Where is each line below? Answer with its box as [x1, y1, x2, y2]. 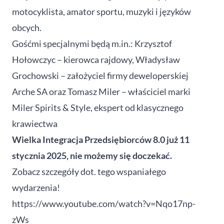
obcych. [12, 21, 41, 33]
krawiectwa [12, 117, 57, 129]
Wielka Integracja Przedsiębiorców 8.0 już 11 [12, 133, 189, 145]
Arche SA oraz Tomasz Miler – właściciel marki [12, 85, 190, 97]
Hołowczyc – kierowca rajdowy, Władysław [12, 53, 180, 65]
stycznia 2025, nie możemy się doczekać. [12, 149, 172, 161]
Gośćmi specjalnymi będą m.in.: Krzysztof [12, 37, 172, 49]
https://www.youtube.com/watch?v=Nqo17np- [12, 197, 195, 209]
